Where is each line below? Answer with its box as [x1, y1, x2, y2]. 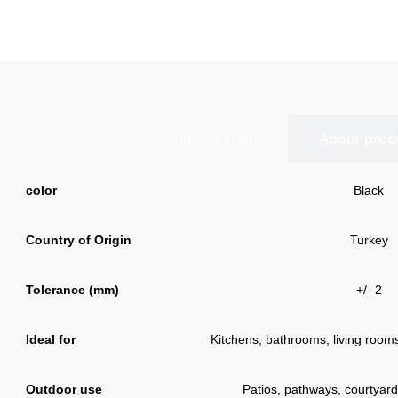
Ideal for [26, 332, 76, 347]
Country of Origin [26, 233, 131, 248]
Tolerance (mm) [26, 283, 119, 298]
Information [179, 130, 257, 148]
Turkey [349, 233, 388, 248]
